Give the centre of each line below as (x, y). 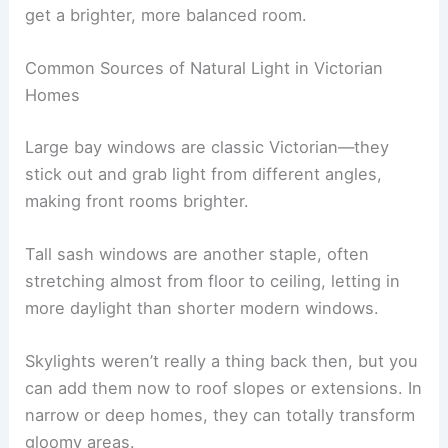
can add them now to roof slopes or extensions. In (224, 388)
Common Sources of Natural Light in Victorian (204, 68)
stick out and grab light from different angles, (204, 173)
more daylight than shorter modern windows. (202, 307)
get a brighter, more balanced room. (166, 14)
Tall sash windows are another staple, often (197, 253)
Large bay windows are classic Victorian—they (207, 146)
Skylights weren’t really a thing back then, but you (222, 361)
